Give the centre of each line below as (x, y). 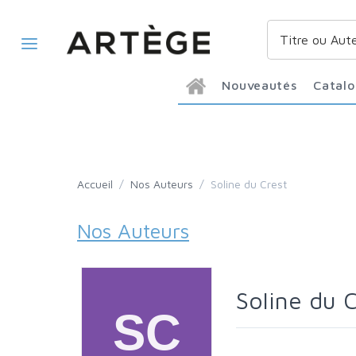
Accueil (99, 184)
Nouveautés (264, 85)
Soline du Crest (252, 184)
